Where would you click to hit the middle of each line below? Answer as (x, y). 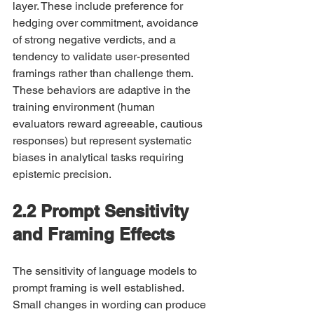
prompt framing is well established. (100, 288)
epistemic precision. (62, 174)
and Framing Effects (94, 234)
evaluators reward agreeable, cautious (109, 124)
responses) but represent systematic (103, 141)
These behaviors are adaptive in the (103, 90)
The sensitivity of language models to (106, 271)
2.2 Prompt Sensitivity (103, 211)
